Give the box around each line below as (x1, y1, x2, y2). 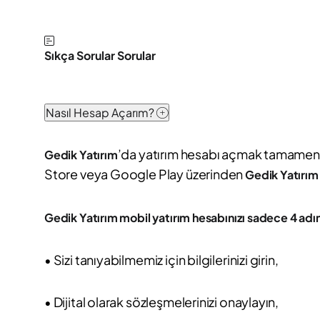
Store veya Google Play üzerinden (44, 165, 246, 182)
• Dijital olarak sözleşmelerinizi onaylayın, (44, 293, 279, 310)
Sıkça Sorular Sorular (44, 47, 156, 63)
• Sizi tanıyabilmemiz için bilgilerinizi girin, (44, 251, 279, 268)
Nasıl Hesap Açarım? (46, 104, 156, 120)
